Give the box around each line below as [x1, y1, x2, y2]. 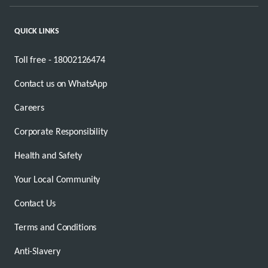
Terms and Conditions [14, 221, 97, 233]
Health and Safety [14, 149, 82, 161]
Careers [14, 101, 45, 113]
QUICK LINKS [14, 25, 59, 36]
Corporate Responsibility [14, 125, 108, 137]
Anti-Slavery [14, 245, 60, 257]
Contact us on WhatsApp [14, 77, 108, 89]
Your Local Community [14, 173, 100, 185]
